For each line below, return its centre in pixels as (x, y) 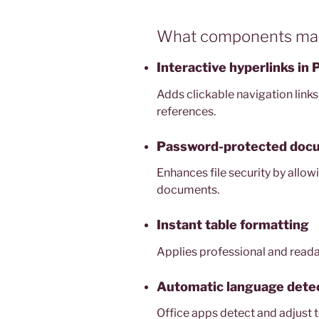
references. (186, 111)
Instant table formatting (233, 225)
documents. (188, 190)
